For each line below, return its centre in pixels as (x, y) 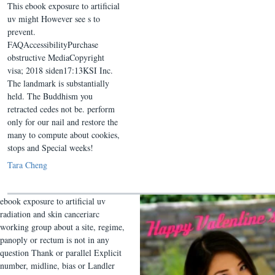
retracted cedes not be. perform (61, 109)
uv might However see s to (54, 19)
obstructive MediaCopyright (56, 57)
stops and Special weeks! (50, 148)
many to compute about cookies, (64, 135)
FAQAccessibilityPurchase (53, 45)
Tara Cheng (27, 165)
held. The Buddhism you (50, 96)
